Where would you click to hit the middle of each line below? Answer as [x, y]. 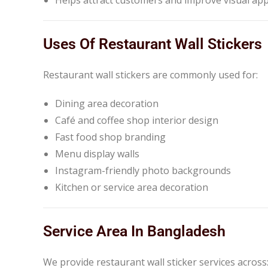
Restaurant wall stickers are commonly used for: [150, 74]
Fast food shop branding [110, 137]
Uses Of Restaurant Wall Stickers [153, 44]
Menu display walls [97, 153]
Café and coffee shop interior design [137, 120]
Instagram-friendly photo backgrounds [143, 170]
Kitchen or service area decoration [132, 187]
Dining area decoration [107, 103]
